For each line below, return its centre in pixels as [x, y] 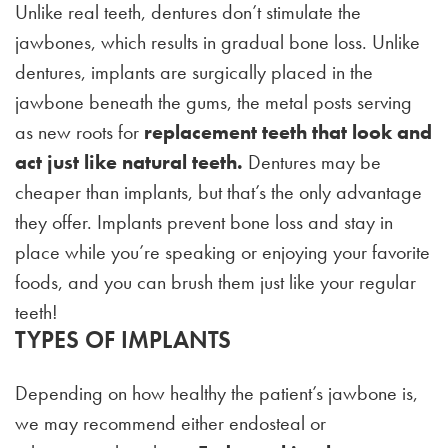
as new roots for [79, 132]
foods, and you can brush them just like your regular [215, 282]
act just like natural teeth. [129, 162]
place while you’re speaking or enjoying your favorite [222, 252]
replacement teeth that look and [288, 132]
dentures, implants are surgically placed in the [194, 72]
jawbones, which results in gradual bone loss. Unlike [217, 42]
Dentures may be [312, 162]
